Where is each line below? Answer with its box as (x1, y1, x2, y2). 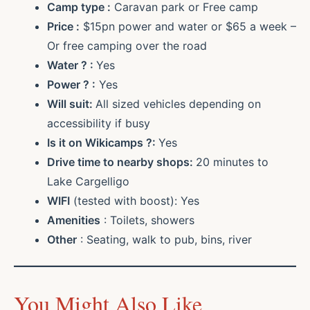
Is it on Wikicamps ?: (47, 136, 158, 150)
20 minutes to (196, 155, 268, 170)
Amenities (47, 213, 100, 228)
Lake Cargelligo (47, 174, 129, 189)
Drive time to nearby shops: (47, 155, 196, 170)
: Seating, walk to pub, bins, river (77, 232, 252, 247)
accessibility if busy (47, 116, 150, 131)
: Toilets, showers (100, 213, 194, 228)
